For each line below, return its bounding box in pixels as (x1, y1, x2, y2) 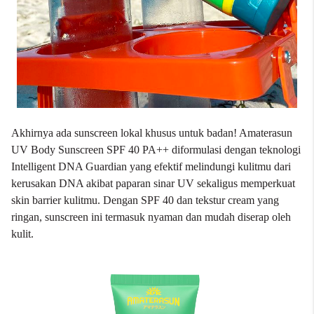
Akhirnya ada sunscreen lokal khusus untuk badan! (11, 127, 239, 139)
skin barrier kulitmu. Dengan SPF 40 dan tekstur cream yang (11, 194, 279, 206)
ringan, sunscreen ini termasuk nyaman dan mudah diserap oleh (11, 211, 291, 223)
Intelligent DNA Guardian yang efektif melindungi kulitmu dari (11, 161, 291, 172)
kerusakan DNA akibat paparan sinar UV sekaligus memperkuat (11, 177, 295, 189)
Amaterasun (239, 127, 292, 139)
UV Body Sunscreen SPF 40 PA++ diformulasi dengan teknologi (11, 144, 301, 156)
